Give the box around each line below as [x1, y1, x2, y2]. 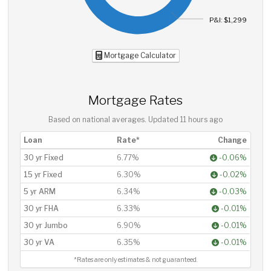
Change [218, 135, 247, 145]
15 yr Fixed [24, 170, 63, 179]
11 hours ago [180, 116, 223, 124]
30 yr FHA [24, 204, 59, 213]
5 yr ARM [24, 187, 56, 196]
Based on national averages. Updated [48, 116, 180, 124]
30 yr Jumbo [24, 221, 68, 230]
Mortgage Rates [88, 93, 183, 108]
